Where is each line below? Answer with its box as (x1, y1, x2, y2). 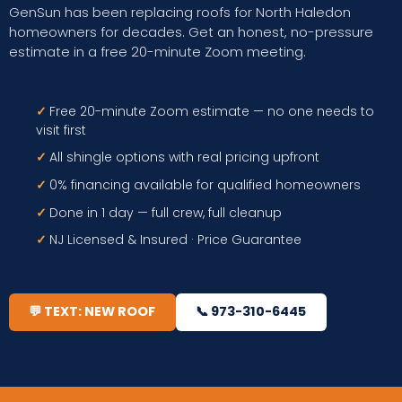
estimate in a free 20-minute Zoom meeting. (9, 42, 306, 62)
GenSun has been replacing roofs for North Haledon (9, 3, 351, 22)
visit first (36, 120, 86, 139)
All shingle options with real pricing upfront (49, 148, 319, 167)
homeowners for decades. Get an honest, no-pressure (9, 22, 373, 42)
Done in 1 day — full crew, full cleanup (49, 203, 282, 222)
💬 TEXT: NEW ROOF (29, 302, 156, 321)
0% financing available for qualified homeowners (49, 176, 361, 195)
